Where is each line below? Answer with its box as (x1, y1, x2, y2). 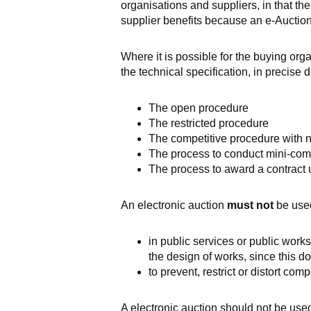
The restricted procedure (148, 117, 269, 129)
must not (226, 199, 274, 211)
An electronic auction (120, 199, 227, 211)
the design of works (148, 251, 244, 262)
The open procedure (148, 102, 249, 114)
